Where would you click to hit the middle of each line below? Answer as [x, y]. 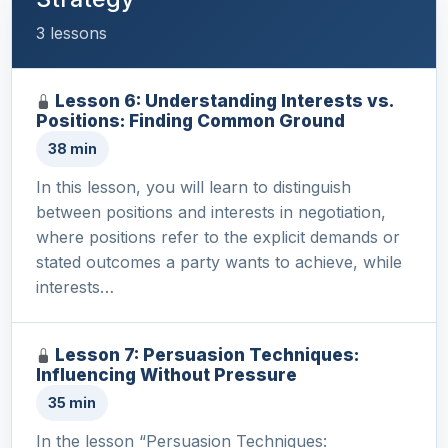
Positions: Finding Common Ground [190, 121]
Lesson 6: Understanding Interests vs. [224, 101]
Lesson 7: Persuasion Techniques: [207, 355]
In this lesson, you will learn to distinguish [193, 187]
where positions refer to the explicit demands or [218, 237]
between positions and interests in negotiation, [211, 212]
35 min [72, 403]
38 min [72, 149]
